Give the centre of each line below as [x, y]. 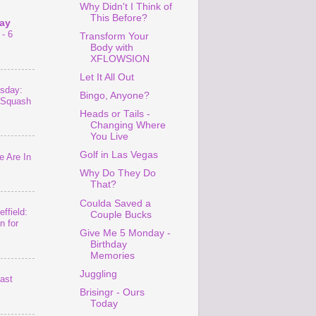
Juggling [98, 274]
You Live [109, 137]
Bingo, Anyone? [114, 96]
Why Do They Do [117, 174]
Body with [111, 47]
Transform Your [114, 36]
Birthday [108, 244]
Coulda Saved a [115, 203]
